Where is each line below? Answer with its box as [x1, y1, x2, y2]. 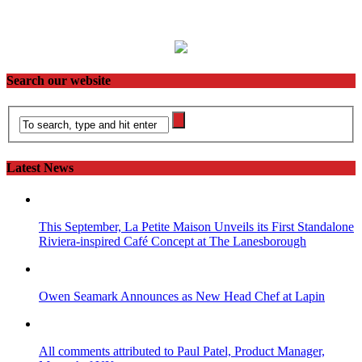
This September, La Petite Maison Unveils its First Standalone [39, 219, 354, 234]
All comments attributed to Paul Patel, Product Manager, [39, 343, 325, 358]
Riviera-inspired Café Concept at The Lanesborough [39, 234, 306, 248]
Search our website [6, 74, 111, 88]
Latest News [6, 160, 74, 175]
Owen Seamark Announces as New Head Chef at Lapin [39, 288, 325, 303]
